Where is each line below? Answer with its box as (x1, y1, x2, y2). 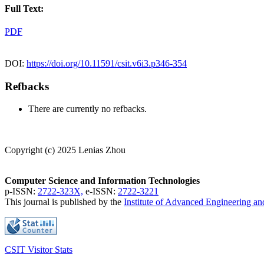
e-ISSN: (83, 186, 118, 197)
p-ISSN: (5, 186, 38, 197)
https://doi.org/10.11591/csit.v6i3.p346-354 (27, 58, 187, 68)
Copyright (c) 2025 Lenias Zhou (5, 145, 126, 156)
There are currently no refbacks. (28, 104, 147, 114)
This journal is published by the (5, 197, 124, 207)
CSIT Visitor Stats (5, 245, 72, 255)
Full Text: (5, 3, 44, 14)
